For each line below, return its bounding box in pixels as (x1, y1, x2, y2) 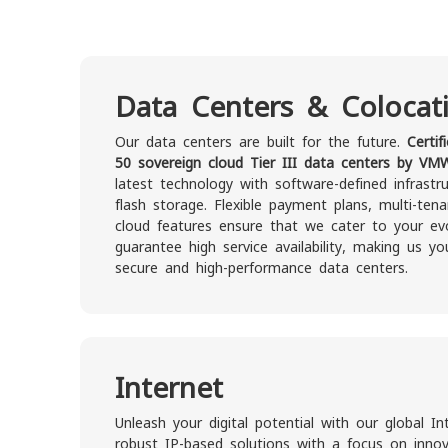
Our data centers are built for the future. (115, 132, 407, 151)
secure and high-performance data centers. (115, 258, 408, 277)
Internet (115, 370, 223, 407)
